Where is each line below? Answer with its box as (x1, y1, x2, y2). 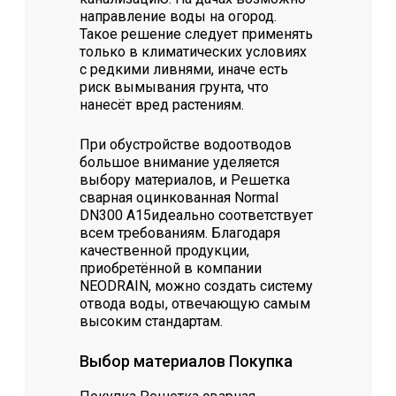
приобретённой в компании (80, 260, 262, 278)
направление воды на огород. (80, 8, 277, 26)
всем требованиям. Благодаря (80, 225, 280, 242)
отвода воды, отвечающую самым (80, 295, 310, 313)
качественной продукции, (80, 242, 249, 260)
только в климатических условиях (80, 43, 307, 61)
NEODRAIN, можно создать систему (80, 278, 313, 295)
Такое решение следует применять (80, 26, 313, 43)
